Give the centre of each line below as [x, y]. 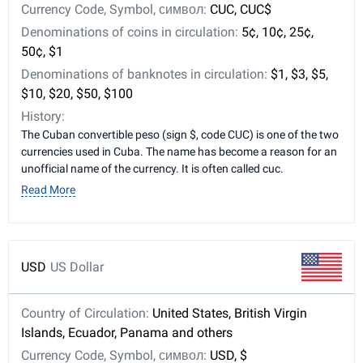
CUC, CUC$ [241, 9]
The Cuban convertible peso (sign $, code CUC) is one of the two [180, 135]
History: [43, 116]
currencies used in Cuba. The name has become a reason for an [179, 152]
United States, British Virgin [230, 313]
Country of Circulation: [87, 313]
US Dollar [77, 267]
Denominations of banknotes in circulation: [146, 74]
